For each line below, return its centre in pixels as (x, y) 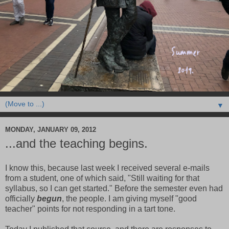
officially (20, 199)
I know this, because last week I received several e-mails (107, 168)
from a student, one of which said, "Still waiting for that (102, 178)
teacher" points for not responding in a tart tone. (90, 209)
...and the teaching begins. (76, 144)
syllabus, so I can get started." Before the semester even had (114, 189)
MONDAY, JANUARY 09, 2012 (51, 129)
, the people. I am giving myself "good (129, 199)
